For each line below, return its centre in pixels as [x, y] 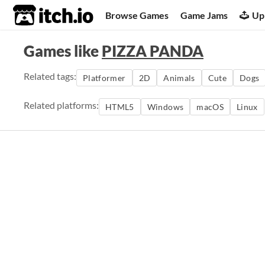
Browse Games [137, 15]
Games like [63, 51]
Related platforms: [61, 105]
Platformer [104, 78]
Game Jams [204, 15]
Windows [165, 107]
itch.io [38, 15]
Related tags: [50, 76]
